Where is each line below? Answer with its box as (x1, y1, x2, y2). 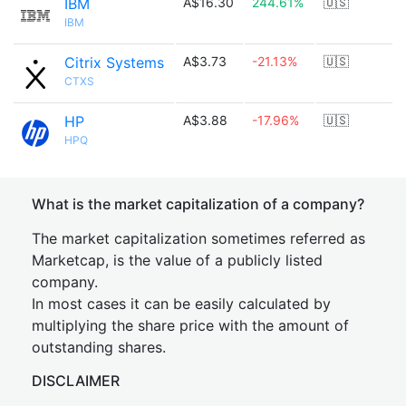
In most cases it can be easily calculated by (32, 295, 331, 313)
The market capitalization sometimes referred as (32, 229, 365, 247)
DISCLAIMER (32, 372, 120, 390)
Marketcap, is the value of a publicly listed (32, 251, 323, 269)
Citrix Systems (64, 53, 164, 72)
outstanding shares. (32, 338, 166, 356)
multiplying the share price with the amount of (32, 316, 349, 334)
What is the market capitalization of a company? (32, 195, 364, 213)
